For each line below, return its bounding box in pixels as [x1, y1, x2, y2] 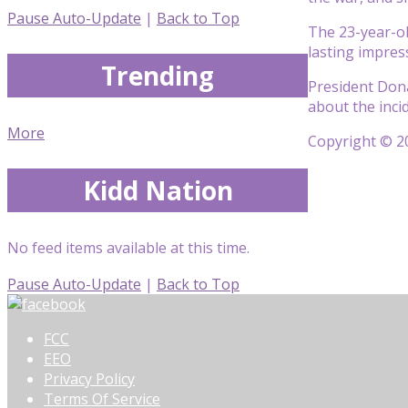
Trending [101, 57, 214, 93]
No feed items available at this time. [7, 237, 250, 258]
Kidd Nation [82, 172, 233, 208]
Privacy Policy [44, 369, 135, 390]
